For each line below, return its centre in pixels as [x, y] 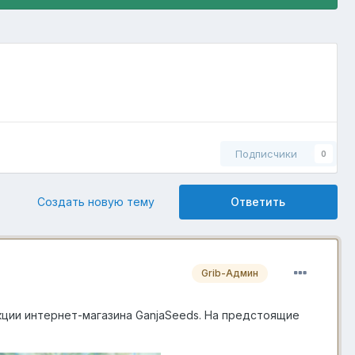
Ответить [258, 202]
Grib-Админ [229, 273]
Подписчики [266, 154]
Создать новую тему [95, 202]
